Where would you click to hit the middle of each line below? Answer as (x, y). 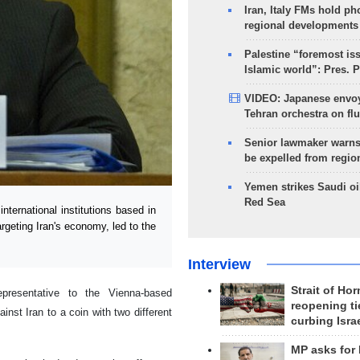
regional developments (301, 25)
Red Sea (264, 202)
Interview (219, 264)
